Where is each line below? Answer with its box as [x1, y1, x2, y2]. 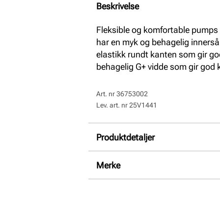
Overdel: [104, 157, 137, 167]
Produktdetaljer [96, 132, 155, 142]
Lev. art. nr [96, 101, 129, 109]
